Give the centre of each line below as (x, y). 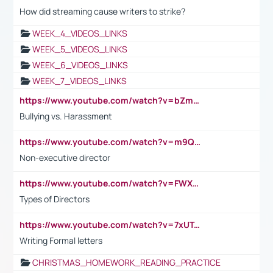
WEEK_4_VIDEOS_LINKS (80, 33)
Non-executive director (65, 157)
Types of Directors (55, 199)
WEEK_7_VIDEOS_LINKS (80, 80)
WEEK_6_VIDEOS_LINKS (80, 65)
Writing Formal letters (61, 240)
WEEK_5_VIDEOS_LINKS (80, 49)
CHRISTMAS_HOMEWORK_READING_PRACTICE (126, 262)
